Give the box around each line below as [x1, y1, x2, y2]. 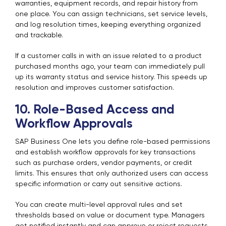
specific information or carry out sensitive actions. [15, 181, 182, 188]
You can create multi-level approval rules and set [15, 201, 183, 209]
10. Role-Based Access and [15, 104, 175, 117]
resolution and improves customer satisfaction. [15, 84, 174, 92]
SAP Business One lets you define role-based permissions [15, 138, 210, 146]
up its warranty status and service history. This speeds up [15, 74, 207, 81]
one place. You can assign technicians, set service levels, [15, 11, 207, 18]
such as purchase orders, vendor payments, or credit [15, 159, 192, 167]
